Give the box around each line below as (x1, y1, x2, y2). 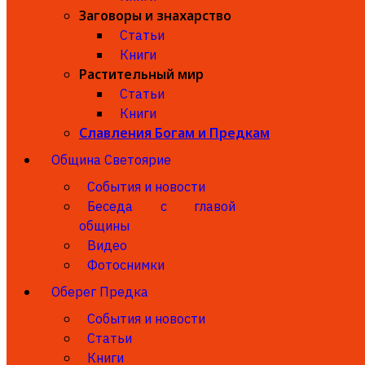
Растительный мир (79, 65, 204, 83)
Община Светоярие (51, 152, 171, 168)
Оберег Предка (51, 284, 148, 300)
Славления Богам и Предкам (79, 124, 270, 142)
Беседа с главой (87, 198, 235, 214)
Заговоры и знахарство (79, 7, 231, 24)
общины (79, 218, 130, 234)
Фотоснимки (87, 257, 165, 273)
